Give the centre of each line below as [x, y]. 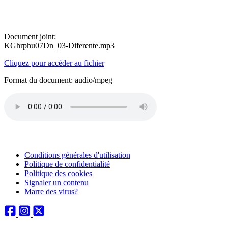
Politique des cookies [58, 173]
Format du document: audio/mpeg [58, 80]
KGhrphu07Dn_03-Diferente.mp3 [59, 46]
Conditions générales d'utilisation [77, 155]
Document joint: [30, 36]
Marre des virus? [51, 192]
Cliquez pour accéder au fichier [54, 63]
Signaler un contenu [56, 182]
